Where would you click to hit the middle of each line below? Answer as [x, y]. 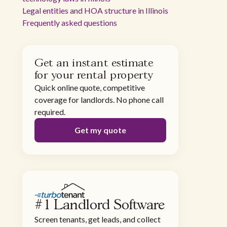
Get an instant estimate [94, 63]
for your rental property [94, 75]
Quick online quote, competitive [90, 87]
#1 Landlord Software [100, 206]
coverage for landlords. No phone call [99, 100]
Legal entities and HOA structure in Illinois [95, 10]
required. [50, 112]
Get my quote [100, 130]
